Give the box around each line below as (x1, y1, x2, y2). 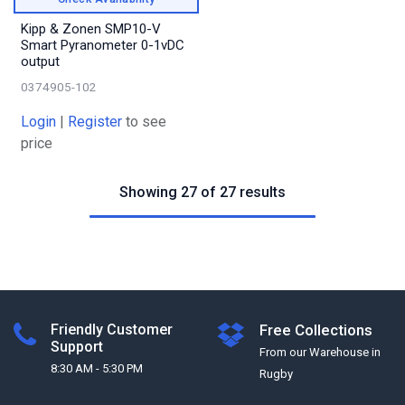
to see (126, 113, 166, 131)
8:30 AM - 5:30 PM (51, 362, 143, 376)
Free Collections (259, 321, 372, 340)
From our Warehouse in (259, 345, 381, 360)
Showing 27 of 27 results (119, 184, 286, 202)
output (21, 53, 60, 71)
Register (68, 113, 122, 131)
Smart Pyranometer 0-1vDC (21, 37, 184, 54)
